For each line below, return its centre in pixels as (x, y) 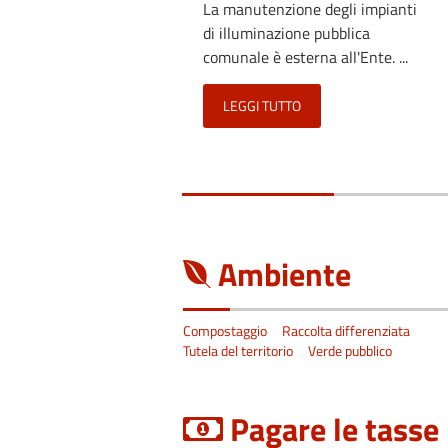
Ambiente (284, 273)
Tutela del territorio (238, 350)
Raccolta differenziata (346, 330)
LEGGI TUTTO (262, 105)
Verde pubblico (350, 350)
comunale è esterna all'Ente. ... (305, 56)
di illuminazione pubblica (286, 32)
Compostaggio (225, 330)
